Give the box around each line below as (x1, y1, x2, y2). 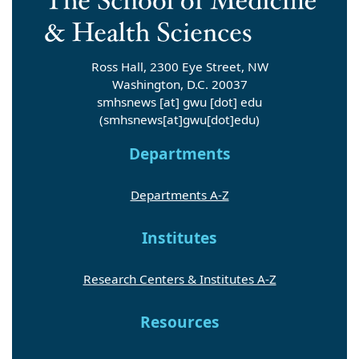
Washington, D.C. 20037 (111, 75, 248, 92)
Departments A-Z (130, 187, 229, 204)
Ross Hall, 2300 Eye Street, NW (91, 58, 268, 75)
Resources (139, 312, 220, 333)
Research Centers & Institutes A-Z (83, 271, 276, 288)
